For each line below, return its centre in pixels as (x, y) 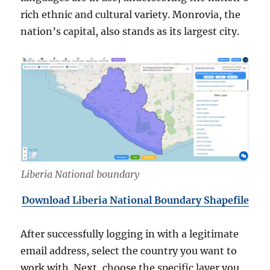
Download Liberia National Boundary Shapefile (135, 200)
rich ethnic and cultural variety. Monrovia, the (131, 14)
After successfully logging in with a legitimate (130, 234)
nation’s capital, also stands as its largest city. (130, 31)
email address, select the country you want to (129, 250)
